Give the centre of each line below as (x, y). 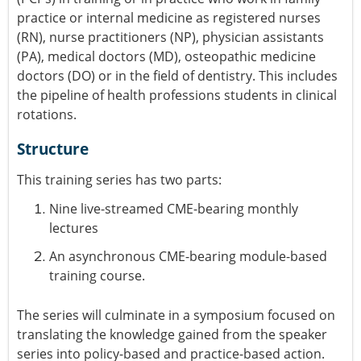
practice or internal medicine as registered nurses (169, 17)
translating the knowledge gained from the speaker (172, 334)
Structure (53, 148)
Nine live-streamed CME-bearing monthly (174, 208)
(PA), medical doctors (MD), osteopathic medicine (166, 56)
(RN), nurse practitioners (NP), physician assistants (170, 37)
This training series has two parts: (119, 179)
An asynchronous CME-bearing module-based (188, 256)
